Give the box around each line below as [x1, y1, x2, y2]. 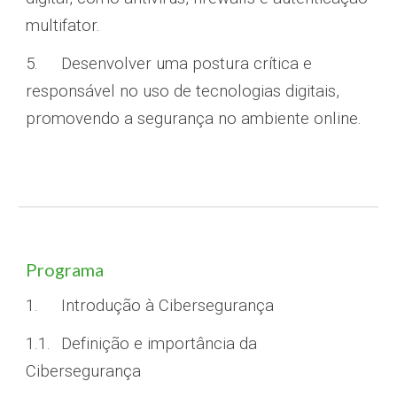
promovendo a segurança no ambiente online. [26, 109, 371, 128]
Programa [26, 259, 105, 280]
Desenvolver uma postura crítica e [61, 54, 313, 74]
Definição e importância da [61, 334, 258, 354]
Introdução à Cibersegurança [61, 296, 275, 315]
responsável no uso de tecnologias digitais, [26, 82, 340, 101]
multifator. [26, 16, 110, 35]
